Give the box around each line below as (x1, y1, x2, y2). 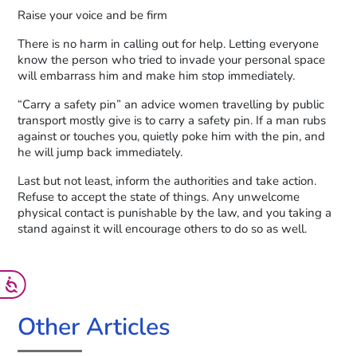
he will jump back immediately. (18, 144, 183, 161)
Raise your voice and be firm (18, 7, 168, 24)
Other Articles (18, 311, 171, 344)
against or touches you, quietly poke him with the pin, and (18, 128, 326, 145)
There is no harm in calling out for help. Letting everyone (18, 36, 320, 53)
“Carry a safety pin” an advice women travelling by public (18, 96, 325, 113)
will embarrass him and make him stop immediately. (18, 68, 296, 84)
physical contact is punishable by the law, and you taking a (18, 205, 332, 222)
